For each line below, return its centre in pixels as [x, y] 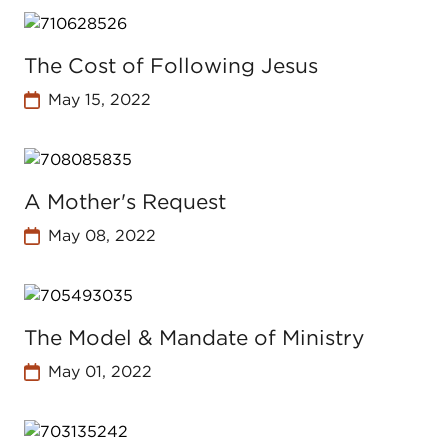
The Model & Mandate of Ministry [194, 337]
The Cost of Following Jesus [171, 65]
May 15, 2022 [99, 99]
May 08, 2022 [101, 235]
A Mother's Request [125, 201]
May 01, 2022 [99, 371]
